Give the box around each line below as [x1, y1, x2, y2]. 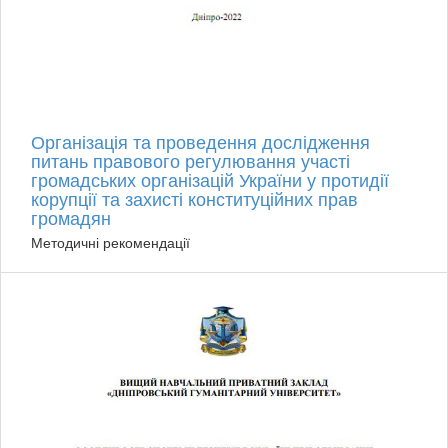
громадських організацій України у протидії [31, 166, 389, 193]
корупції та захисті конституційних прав [31, 185, 358, 212]
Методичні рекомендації [31, 232, 190, 253]
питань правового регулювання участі [31, 147, 350, 174]
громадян [31, 204, 111, 231]
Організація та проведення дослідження [31, 128, 370, 155]
